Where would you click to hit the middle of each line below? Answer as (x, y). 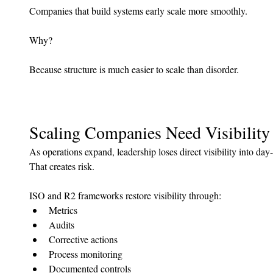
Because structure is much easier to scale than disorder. (134, 69)
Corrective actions (83, 239)
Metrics (63, 210)
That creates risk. (62, 166)
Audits (62, 225)
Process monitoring (86, 254)
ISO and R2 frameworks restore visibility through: (125, 196)
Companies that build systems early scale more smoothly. (138, 11)
